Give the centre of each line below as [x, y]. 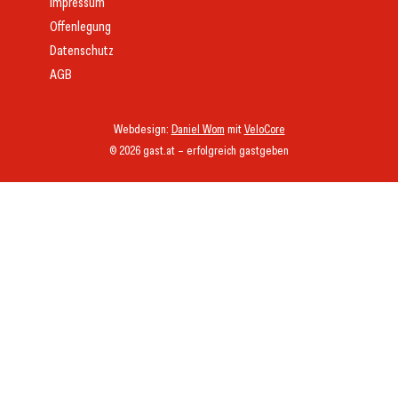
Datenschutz [82, 50]
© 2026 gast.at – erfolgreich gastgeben [199, 149]
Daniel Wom [198, 128]
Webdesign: [142, 128]
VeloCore [264, 128]
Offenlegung [80, 26]
